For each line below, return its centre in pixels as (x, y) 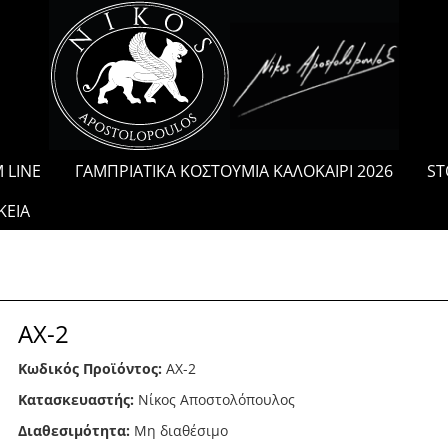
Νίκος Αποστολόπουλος (216, 399)
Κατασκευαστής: (77, 399)
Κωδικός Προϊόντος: (89, 368)
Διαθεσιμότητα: (73, 430)
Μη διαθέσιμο (180, 430)
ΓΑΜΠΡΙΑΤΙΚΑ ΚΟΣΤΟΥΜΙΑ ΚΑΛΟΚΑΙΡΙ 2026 (234, 171)
